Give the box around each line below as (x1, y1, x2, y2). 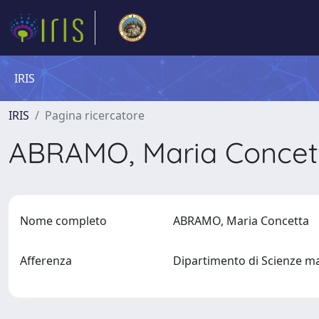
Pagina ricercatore (45, 108, 145, 123)
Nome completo (20, 213, 107, 229)
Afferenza (20, 253, 72, 268)
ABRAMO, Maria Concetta (172, 213, 315, 229)
